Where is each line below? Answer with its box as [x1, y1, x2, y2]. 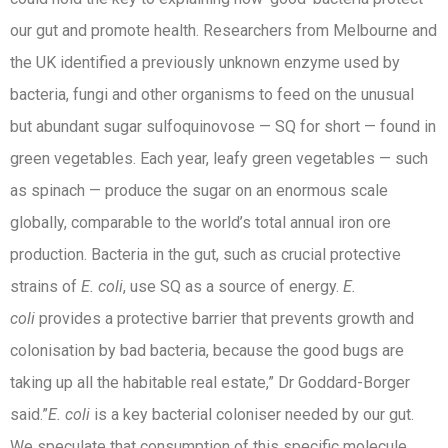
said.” [10, 405, 48, 424]
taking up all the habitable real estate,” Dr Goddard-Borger [10, 373, 410, 392]
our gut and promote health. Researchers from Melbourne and [10, 21, 437, 40]
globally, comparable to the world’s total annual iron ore [10, 213, 391, 232]
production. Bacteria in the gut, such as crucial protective [10, 245, 401, 264]
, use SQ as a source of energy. [123, 277, 343, 296]
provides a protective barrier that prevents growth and [35, 309, 414, 328]
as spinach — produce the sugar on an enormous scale [10, 181, 388, 200]
